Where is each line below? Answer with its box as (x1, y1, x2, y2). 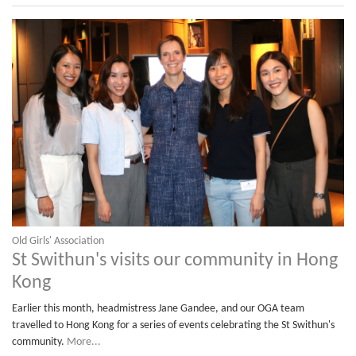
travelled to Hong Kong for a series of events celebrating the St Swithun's (12, 319, 335, 331)
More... (67, 335, 101, 348)
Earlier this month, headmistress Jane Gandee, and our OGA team (12, 302, 304, 315)
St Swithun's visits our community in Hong (12, 250, 338, 270)
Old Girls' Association (12, 234, 104, 247)
